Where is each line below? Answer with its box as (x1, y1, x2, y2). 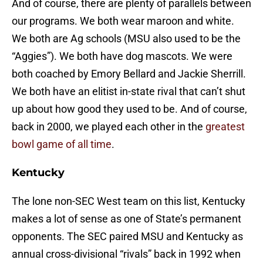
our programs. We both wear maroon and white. (12, 15, 234, 28)
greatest (205, 120, 245, 133)
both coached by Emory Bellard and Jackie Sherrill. (12, 68, 246, 80)
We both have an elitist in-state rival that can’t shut (12, 85, 245, 98)
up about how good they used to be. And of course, (12, 103, 247, 116)
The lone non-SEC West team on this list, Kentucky (12, 195, 245, 208)
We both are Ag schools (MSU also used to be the (12, 32, 241, 45)
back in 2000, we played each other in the (12, 120, 205, 133)
